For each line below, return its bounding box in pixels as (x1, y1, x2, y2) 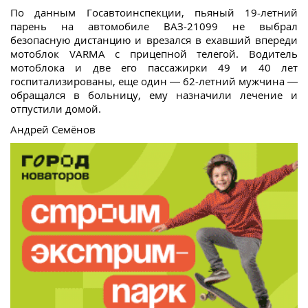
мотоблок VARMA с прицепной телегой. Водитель (10, 47, 298, 61)
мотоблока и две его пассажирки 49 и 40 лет (10, 60, 298, 75)
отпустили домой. (10, 102, 101, 116)
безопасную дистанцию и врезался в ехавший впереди (10, 33, 298, 47)
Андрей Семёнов (10, 122, 96, 137)
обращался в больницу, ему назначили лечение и (10, 88, 298, 102)
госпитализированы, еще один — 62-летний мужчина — (10, 74, 298, 89)
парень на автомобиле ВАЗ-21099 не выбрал (10, 19, 298, 34)
